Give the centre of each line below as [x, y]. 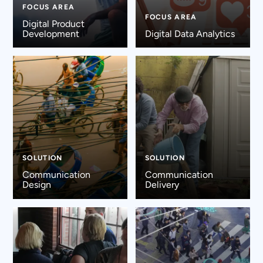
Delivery [162, 185]
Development [50, 33]
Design [36, 185]
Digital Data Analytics [190, 33]
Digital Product [53, 23]
